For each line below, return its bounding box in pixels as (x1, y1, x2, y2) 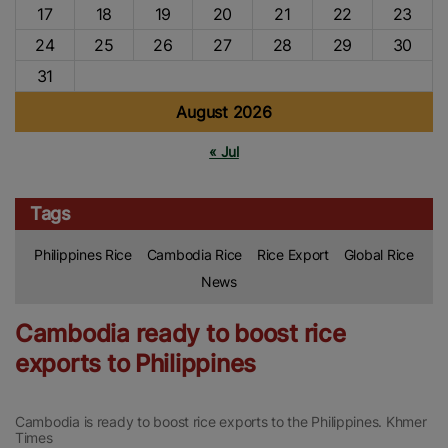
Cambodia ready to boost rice (15, 318, 346, 348)
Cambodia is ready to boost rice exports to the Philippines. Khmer (15, 412, 427, 430)
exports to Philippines (15, 348, 257, 378)
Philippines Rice (34, 245, 132, 263)
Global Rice (343, 245, 414, 263)
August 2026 (176, 101, 272, 122)
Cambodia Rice (146, 245, 243, 263)
